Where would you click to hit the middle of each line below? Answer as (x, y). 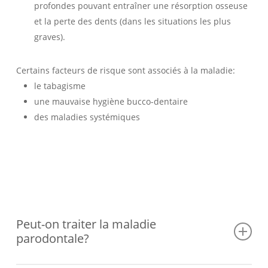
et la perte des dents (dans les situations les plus (132, 21)
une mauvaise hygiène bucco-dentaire (111, 101)
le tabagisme (60, 86)
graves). (49, 36)
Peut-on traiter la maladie (86, 224)
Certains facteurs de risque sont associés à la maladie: (125, 70)
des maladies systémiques (87, 117)
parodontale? (52, 238)
